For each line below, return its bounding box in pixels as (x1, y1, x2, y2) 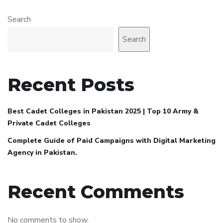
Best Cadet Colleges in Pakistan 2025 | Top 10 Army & (7, 107, 199, 116)
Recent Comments (7, 181, 184, 203)
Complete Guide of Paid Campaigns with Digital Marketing (7, 136, 216, 146)
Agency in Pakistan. (7, 148, 77, 158)
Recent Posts (7, 74, 134, 96)
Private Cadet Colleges (7, 118, 91, 128)
